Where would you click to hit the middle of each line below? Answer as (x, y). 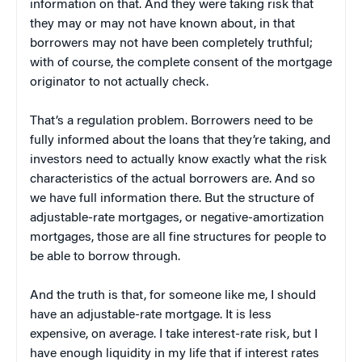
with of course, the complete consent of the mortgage (181, 63)
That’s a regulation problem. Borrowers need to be (171, 121)
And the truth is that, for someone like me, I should (173, 295)
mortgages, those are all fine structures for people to (178, 237)
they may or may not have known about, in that (162, 24)
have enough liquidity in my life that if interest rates (175, 354)
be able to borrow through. (105, 257)
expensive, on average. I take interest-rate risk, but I (174, 334)
